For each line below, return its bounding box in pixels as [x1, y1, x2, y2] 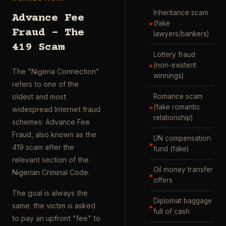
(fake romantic [153, 102, 200, 111]
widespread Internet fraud [12, 104, 100, 114]
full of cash [153, 207, 190, 216]
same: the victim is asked [12, 201, 95, 210]
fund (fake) [153, 145, 189, 153]
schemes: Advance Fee [12, 117, 90, 126]
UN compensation [153, 134, 211, 143]
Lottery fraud [153, 50, 195, 59]
